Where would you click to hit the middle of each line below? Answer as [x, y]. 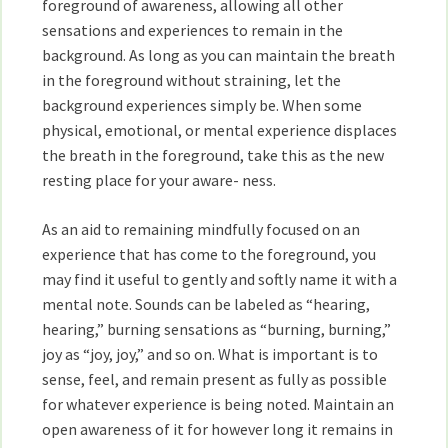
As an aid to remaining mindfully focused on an [201, 229]
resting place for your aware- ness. [159, 180]
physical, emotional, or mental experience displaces [220, 130]
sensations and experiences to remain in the [193, 30]
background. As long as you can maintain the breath [219, 55]
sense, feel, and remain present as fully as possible [215, 379]
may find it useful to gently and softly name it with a [220, 279]
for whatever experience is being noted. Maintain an [218, 404]
